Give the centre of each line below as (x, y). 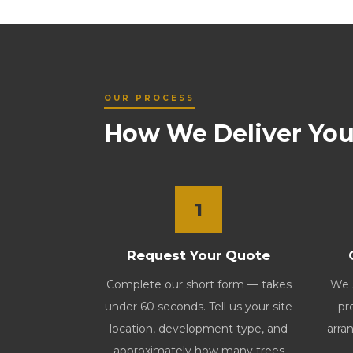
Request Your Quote (199, 255)
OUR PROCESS (149, 98)
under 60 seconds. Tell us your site (199, 307)
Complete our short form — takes (199, 284)
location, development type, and (199, 329)
